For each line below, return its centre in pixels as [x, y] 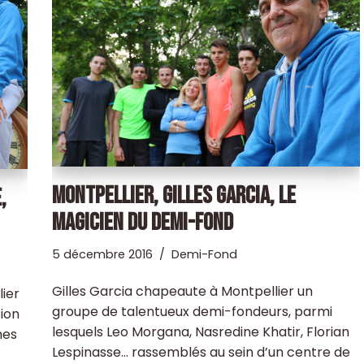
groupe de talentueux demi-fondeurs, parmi [192, 311]
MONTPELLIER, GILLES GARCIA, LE [173, 195]
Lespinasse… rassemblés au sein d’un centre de [201, 352]
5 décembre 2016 [102, 254]
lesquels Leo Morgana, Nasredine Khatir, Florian [200, 331]
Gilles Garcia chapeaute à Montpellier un [182, 291]
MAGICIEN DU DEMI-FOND [142, 222]
